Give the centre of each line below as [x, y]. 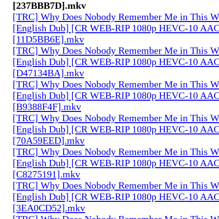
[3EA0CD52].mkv [49, 208]
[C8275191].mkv [46, 174]
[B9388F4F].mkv [47, 106]
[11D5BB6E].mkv [48, 39]
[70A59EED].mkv [49, 140]
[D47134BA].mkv [48, 73]
